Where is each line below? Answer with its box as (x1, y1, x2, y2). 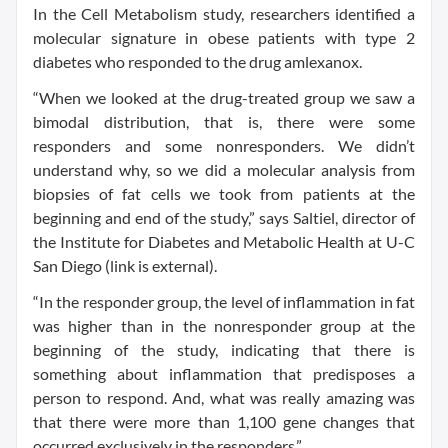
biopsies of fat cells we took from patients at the (33, 184, 415, 203)
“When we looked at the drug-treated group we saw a (33, 88, 415, 107)
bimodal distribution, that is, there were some (33, 112, 415, 131)
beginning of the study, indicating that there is (33, 340, 415, 359)
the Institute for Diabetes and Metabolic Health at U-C (33, 232, 415, 251)
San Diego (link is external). (33, 256, 217, 275)
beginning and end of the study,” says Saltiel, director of (33, 208, 415, 227)
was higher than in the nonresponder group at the (33, 316, 415, 335)
